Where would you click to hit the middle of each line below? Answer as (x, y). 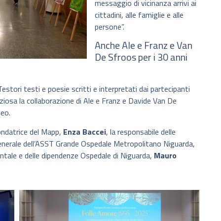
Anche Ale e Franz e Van (144, 45)
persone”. (110, 26)
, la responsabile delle (141, 131)
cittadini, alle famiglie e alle (139, 15)
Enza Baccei (85, 131)
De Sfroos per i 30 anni (141, 57)
